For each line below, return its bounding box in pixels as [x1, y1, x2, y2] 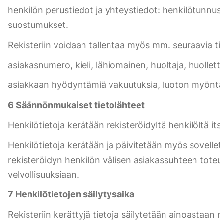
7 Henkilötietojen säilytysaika [8, 189, 134, 200]
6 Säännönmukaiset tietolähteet [8, 100, 145, 110]
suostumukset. [8, 20, 68, 30]
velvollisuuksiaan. [8, 169, 79, 180]
